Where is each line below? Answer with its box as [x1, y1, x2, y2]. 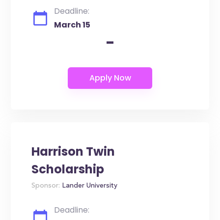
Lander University [60, 183, 118, 190]
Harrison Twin [31, 143, 115, 160]
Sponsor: [31, 183, 60, 190]
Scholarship [31, 161, 105, 177]
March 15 [54, 19, 91, 30]
